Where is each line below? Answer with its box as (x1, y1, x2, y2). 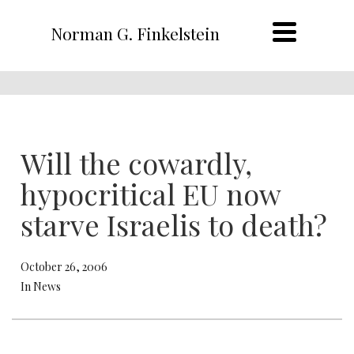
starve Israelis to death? (21, 205, 327, 243)
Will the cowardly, (21, 144, 252, 182)
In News (21, 279, 61, 294)
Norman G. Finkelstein (50, 22, 220, 44)
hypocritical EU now (21, 175, 281, 213)
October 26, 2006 (21, 259, 107, 274)
